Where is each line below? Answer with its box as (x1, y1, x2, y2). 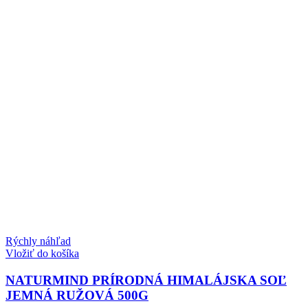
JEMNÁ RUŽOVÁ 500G (5, 287, 148, 302)
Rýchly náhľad (5, 235, 71, 247)
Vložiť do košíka (5, 247, 79, 259)
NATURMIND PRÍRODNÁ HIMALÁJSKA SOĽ (5, 272, 287, 287)
